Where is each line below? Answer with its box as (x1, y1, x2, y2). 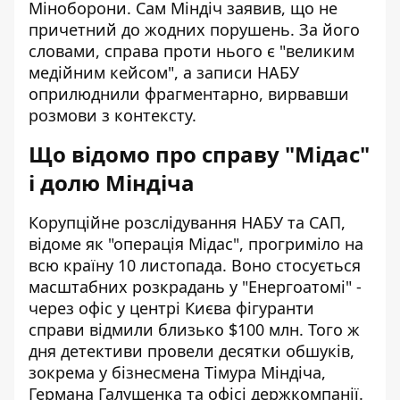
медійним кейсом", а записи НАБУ (29, 62, 299, 83)
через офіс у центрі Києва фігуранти (29, 297, 314, 319)
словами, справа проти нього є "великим (29, 40, 354, 62)
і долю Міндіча (29, 168, 195, 197)
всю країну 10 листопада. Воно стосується (29, 254, 361, 276)
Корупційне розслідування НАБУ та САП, (29, 212, 346, 233)
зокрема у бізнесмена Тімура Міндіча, (29, 362, 326, 383)
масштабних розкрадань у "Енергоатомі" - (29, 276, 362, 297)
